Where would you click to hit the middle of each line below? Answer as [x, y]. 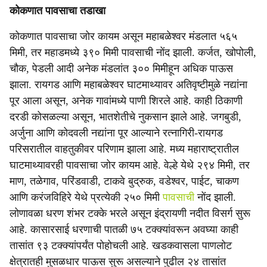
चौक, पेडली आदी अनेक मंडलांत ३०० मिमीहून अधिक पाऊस [121, 69]
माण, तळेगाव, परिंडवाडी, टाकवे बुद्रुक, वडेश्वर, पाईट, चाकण [124, 181]
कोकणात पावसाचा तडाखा [58, 11]
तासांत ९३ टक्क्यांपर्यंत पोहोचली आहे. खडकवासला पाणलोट [121, 246]
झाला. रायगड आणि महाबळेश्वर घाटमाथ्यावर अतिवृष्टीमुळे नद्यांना [128, 85]
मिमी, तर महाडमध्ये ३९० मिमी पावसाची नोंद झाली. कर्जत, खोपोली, [133, 52]
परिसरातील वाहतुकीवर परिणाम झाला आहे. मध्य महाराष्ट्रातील [124, 149]
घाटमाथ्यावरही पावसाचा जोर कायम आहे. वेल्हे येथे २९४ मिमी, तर [130, 165]
